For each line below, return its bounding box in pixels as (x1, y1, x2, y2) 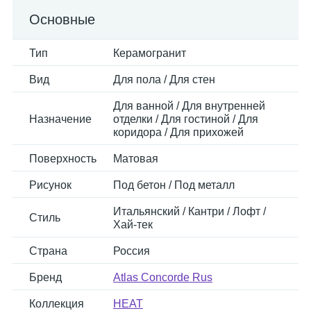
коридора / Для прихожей (113, 126, 244, 138)
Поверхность (29, 153, 96, 165)
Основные (29, 12, 95, 27)
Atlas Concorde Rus (113, 271, 212, 283)
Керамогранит (113, 47, 186, 59)
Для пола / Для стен (113, 74, 215, 85)
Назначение (29, 113, 92, 125)
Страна (29, 245, 67, 257)
